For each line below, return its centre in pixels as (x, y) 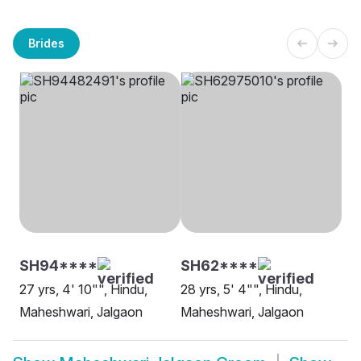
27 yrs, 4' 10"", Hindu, (83, 290)
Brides (46, 43)
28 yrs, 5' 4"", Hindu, (241, 290)
